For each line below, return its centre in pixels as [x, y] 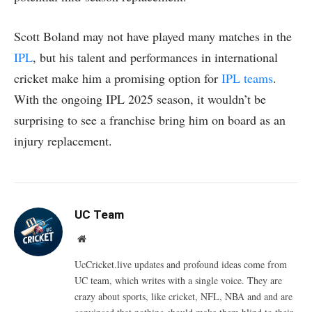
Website [101, 239]
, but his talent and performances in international [155, 57]
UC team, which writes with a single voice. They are [178, 281]
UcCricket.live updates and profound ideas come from [181, 265]
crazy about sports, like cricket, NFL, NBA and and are [184, 297]
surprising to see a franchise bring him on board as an [150, 120]
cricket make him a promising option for [118, 78]
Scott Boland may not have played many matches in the [153, 37]
